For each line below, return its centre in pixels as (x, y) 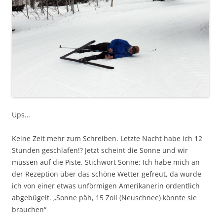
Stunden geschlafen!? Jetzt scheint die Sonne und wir (100, 150)
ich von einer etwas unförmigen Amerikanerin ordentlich (106, 186)
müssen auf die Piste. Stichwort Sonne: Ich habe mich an (106, 162)
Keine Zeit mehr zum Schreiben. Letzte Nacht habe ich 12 (107, 139)
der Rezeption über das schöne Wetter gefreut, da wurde (107, 174)
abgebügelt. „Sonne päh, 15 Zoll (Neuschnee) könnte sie (104, 198)
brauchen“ (29, 210)
